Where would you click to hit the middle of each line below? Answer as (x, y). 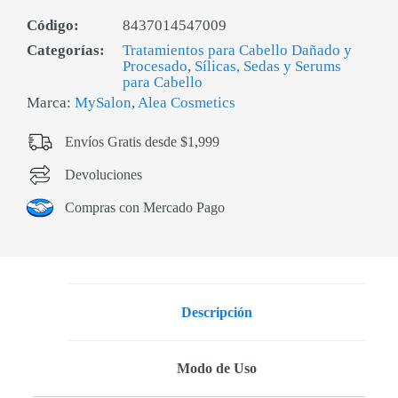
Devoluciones (103, 175)
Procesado (155, 66)
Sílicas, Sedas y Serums (268, 66)
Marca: (51, 103)
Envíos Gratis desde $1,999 (142, 142)
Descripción (216, 312)
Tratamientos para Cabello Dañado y (237, 50)
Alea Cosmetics (187, 103)
